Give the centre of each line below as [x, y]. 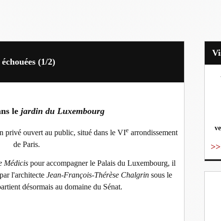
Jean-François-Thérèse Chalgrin [97, 175]
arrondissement [153, 133]
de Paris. [27, 145]
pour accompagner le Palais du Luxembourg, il [103, 163]
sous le [160, 175]
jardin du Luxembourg [63, 111]
